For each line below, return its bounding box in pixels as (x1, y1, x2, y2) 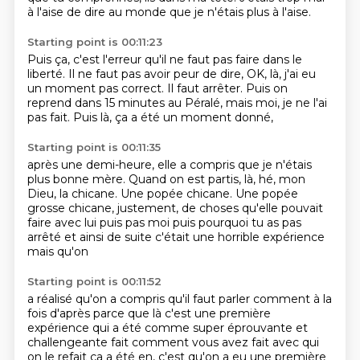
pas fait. (27, 110, 73, 125)
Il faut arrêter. (166, 81, 246, 96)
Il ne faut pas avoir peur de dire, (67, 67, 247, 81)
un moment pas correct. (27, 81, 167, 96)
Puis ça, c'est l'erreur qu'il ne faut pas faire (27, 52, 263, 67)
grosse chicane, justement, (27, 201, 182, 215)
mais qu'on (27, 244, 88, 259)
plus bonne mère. (27, 172, 129, 186)
